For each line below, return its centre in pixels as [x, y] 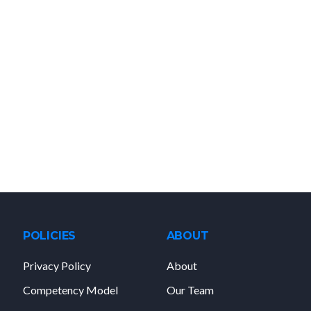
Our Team [190, 290]
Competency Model [70, 290]
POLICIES [49, 235]
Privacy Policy [57, 265]
